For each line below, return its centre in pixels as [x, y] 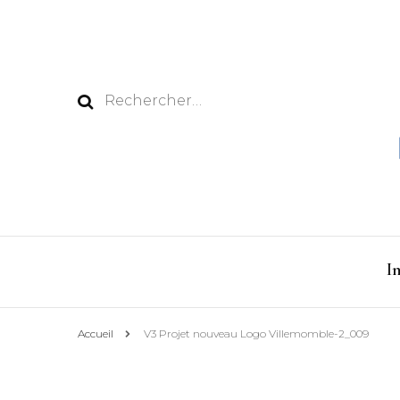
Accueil [96, 334]
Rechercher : [150, 100]
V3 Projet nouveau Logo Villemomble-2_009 [256, 334]
